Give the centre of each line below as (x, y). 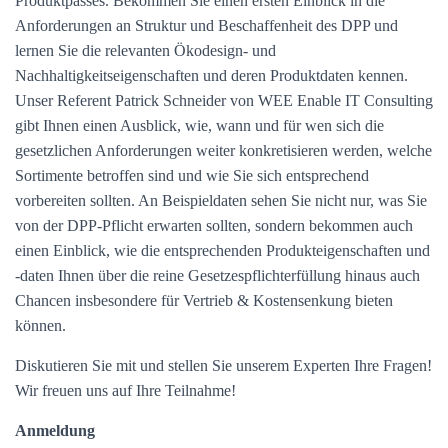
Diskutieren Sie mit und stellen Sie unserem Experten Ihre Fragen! (223, 365)
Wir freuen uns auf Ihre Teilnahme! (125, 390)
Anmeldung (55, 430)
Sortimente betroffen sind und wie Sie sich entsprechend (192, 175)
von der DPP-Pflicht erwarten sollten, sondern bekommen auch (214, 225)
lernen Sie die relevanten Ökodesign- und (145, 50)
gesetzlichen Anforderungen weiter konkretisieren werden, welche (223, 150)
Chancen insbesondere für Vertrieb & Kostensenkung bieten (204, 300)
